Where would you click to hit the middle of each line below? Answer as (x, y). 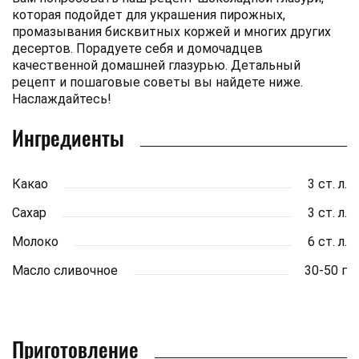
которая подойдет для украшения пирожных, (149, 14)
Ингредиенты (68, 137)
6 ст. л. (327, 241)
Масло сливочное (65, 270)
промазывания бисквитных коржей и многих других (171, 31)
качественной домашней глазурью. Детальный (156, 65)
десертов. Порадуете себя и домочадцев (137, 48)
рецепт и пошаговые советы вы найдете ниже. (157, 82)
